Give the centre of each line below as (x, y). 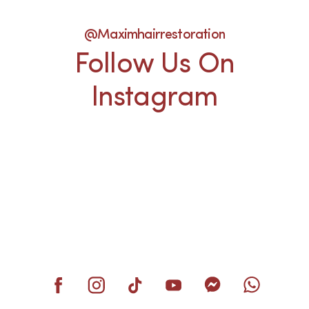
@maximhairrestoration (154, 35)
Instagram (154, 98)
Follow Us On (154, 65)
